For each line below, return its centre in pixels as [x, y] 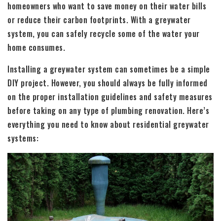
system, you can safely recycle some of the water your [104, 33]
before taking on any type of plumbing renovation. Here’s [108, 110]
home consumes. [36, 47]
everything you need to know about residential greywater [108, 124]
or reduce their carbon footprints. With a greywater [99, 19]
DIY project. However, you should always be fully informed [108, 83]
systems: [23, 138]
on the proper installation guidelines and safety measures [110, 96]
